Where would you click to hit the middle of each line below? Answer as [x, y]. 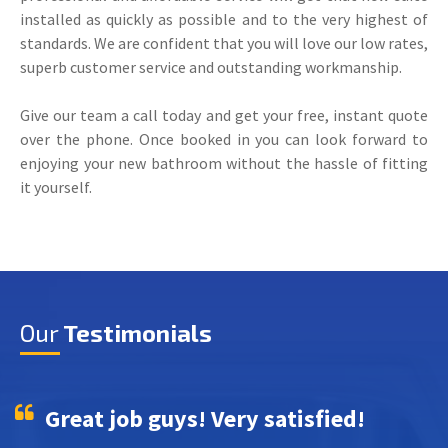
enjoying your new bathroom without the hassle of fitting [224, 162]
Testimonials [137, 332]
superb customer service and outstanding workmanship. [211, 66]
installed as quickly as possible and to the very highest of [224, 18]
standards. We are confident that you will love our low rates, [224, 42]
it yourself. [56, 186]
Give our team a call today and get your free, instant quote [224, 114]
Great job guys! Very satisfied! [205, 418]
